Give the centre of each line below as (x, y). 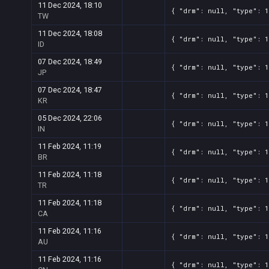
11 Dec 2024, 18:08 (70, 33)
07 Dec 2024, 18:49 (70, 62)
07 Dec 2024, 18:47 (70, 90)
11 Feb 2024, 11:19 (70, 146)
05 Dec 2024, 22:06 (70, 118)
